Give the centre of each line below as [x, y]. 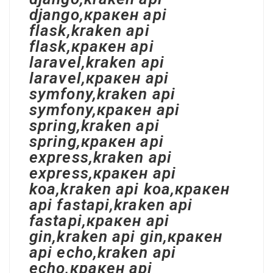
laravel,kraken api [97, 62]
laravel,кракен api [99, 78]
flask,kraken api [90, 30]
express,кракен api [103, 173]
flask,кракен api [92, 46]
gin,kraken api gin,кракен [126, 236]
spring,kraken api [94, 126]
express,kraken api [101, 157]
